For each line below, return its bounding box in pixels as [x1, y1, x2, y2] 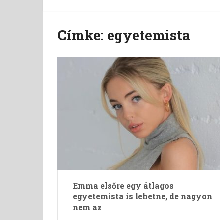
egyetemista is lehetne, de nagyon [73, 191, 212, 201]
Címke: [57, 26, 107, 44]
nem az [73, 202, 102, 212]
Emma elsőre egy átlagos [73, 180, 174, 191]
